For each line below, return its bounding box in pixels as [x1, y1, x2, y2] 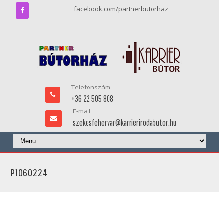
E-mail [72, 107, 90, 115]
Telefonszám [71, 83, 110, 91]
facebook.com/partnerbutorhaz [74, 4, 168, 13]
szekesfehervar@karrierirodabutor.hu [72, 117, 176, 128]
